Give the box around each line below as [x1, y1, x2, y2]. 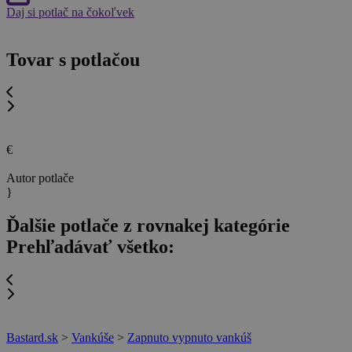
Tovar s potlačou [6, 49, 140, 70]
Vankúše [71, 330, 114, 344]
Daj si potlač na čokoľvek [6, 5, 134, 19]
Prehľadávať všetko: [6, 236, 174, 258]
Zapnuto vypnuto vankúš [127, 330, 251, 344]
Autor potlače [6, 171, 74, 185]
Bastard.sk [6, 330, 58, 344]
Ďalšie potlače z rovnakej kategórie [6, 215, 290, 236]
